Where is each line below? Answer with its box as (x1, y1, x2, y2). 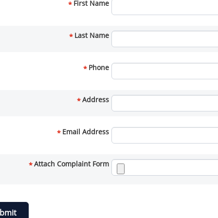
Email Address (62, 127, 109, 136)
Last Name (74, 31, 109, 40)
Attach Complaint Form (34, 159, 109, 168)
